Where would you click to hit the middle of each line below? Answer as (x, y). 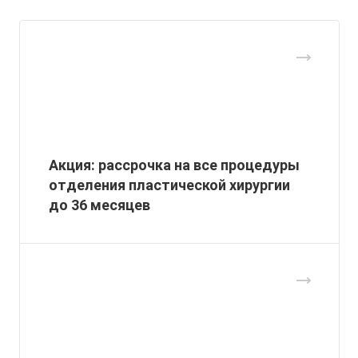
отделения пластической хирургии (169, 185)
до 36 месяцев (99, 205)
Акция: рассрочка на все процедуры (174, 165)
